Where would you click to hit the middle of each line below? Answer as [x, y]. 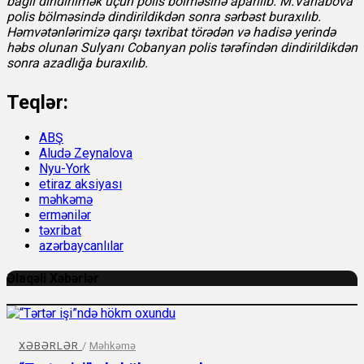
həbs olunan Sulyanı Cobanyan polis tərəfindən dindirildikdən [182, 48]
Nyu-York [65, 169]
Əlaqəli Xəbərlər [53, 279]
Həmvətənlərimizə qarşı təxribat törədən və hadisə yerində [171, 32]
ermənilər [65, 215]
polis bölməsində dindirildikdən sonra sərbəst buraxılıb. [164, 17]
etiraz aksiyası [80, 184]
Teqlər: [37, 103]
